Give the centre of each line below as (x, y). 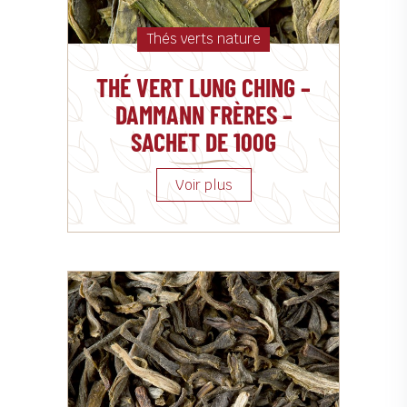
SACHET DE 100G (203, 141)
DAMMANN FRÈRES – (203, 114)
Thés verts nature (203, 38)
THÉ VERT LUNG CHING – (203, 87)
